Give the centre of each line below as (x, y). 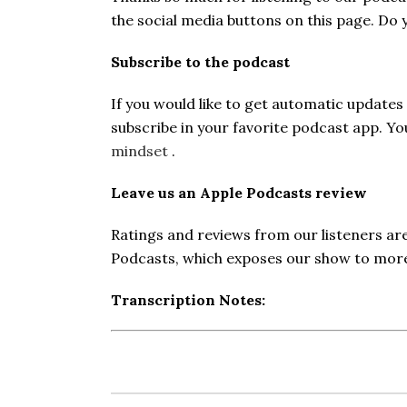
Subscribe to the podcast (200, 62)
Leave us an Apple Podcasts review (239, 193)
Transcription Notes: (188, 300)
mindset (139, 151)
